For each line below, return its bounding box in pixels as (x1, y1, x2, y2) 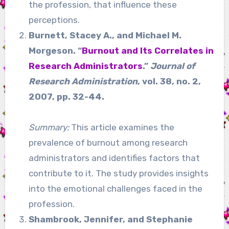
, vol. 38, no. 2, (137, 76, 201, 86)
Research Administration (28, 76, 138, 86)
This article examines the (68, 122, 174, 132)
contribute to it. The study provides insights (28, 168, 209, 178)
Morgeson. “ (28, 45, 82, 56)
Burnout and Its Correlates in (81, 45, 214, 56)
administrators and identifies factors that (28, 152, 200, 163)
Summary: (28, 122, 69, 132)
